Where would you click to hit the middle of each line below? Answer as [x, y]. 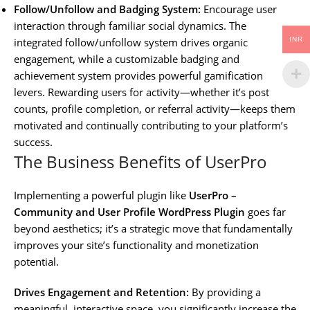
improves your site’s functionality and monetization [136, 245]
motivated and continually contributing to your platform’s [151, 125]
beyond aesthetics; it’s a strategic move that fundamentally [153, 228]
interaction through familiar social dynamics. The [130, 25]
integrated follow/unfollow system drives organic [131, 42]
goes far [265, 211]
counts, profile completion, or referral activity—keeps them [155, 108]
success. [33, 142]
